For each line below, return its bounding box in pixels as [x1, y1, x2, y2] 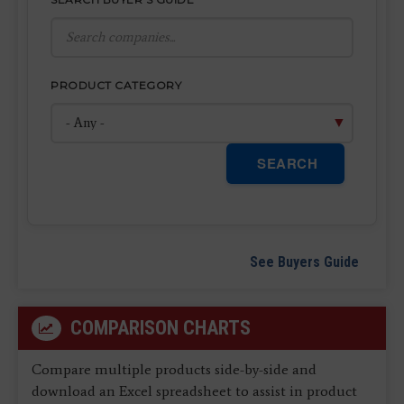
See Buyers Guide [250, 252, 359, 271]
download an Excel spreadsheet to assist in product [32, 381, 357, 399]
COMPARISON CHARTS [69, 316, 251, 339]
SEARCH [252, 152, 317, 173]
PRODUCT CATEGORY [50, 78, 181, 92]
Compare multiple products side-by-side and [32, 360, 317, 378]
